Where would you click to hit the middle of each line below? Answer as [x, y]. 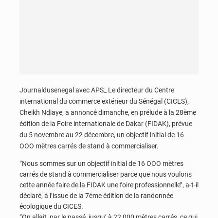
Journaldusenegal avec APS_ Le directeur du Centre [97, 90]
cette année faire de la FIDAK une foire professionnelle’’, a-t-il [109, 185]
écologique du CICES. [51, 206]
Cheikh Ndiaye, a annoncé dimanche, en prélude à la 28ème [108, 113]
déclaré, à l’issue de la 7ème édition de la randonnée [96, 195]
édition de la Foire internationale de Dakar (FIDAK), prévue [106, 124]
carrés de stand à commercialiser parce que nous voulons [106, 174]
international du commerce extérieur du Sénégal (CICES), [104, 101]
